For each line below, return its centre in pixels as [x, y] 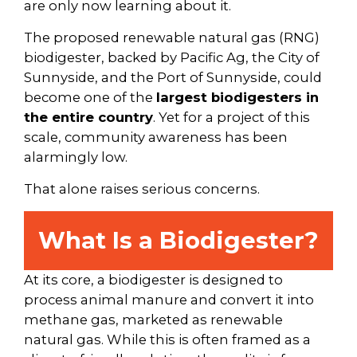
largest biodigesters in [238, 97]
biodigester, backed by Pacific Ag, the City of [172, 57]
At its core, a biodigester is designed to [154, 279]
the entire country [89, 117]
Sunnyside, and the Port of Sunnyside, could [173, 77]
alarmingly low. [76, 157]
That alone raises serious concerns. [142, 188]
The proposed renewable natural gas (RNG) [172, 37]
